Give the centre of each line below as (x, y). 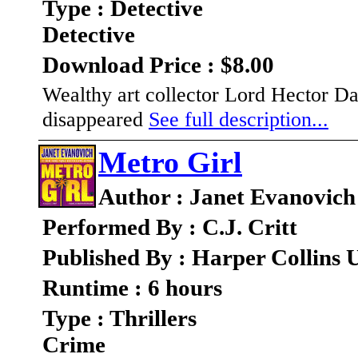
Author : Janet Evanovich (227, 197)
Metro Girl (170, 163)
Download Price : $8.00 (158, 65)
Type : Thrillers (119, 318)
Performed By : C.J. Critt (170, 227)
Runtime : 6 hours (132, 288)
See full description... (239, 119)
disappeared (95, 119)
